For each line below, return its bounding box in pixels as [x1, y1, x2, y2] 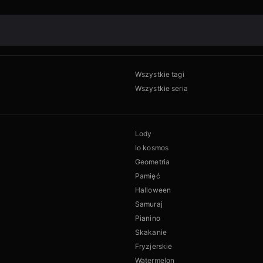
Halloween [135, 186, 171, 195]
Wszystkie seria [135, 84, 188, 93]
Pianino [135, 214, 160, 223]
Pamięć [135, 171, 160, 181]
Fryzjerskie [135, 242, 173, 251]
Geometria [135, 157, 170, 167]
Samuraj [135, 200, 163, 209]
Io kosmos [135, 143, 169, 153]
